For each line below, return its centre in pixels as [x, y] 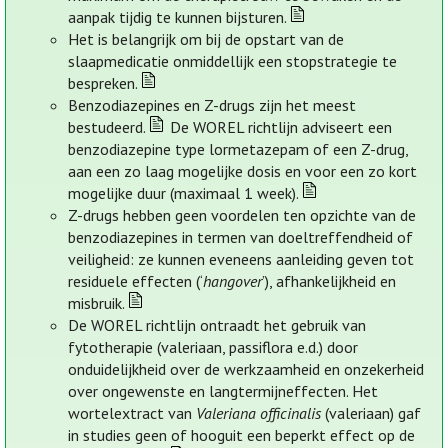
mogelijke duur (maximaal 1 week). [184, 193]
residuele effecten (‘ [136, 281]
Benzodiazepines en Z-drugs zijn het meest [212, 105]
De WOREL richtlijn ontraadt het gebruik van [217, 325]
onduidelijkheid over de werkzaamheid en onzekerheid [246, 369]
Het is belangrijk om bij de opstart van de [206, 39]
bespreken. [103, 83]
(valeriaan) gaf [371, 413]
